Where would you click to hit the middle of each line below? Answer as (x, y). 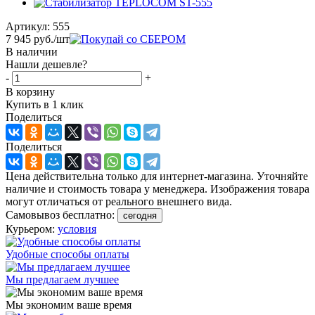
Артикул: (28, 26)
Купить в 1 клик (45, 104)
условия (77, 229)
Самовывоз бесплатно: (62, 214)
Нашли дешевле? (46, 64)
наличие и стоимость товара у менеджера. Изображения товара (157, 188)
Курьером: (32, 229)
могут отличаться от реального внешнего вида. (119, 201)
